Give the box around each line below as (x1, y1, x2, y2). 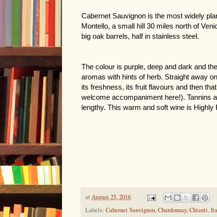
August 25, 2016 (92, 192, 131, 201)
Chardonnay (158, 206, 186, 215)
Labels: (85, 206, 106, 215)
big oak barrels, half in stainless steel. (81, 32, 199, 41)
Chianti (189, 206, 208, 215)
